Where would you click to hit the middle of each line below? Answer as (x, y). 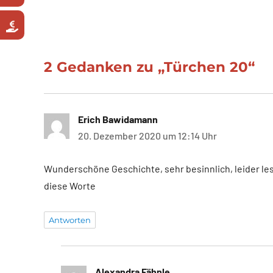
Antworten (70, 220)
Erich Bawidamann (118, 119)
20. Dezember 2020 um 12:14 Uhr (147, 135)
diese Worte (70, 185)
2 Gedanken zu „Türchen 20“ (149, 67)
